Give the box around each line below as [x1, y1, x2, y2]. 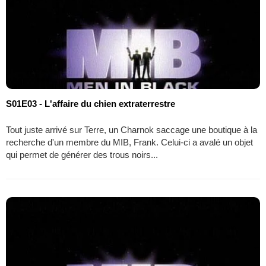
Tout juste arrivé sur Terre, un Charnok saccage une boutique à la [6, 125, 257, 135]
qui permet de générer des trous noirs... [6, 150, 158, 160]
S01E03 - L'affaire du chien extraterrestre [6, 99, 175, 109]
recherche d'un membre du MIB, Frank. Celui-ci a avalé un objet [6, 137, 253, 148]
